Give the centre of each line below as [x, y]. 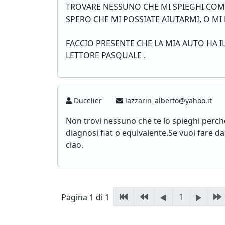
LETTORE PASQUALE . [106, 55]
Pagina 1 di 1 [85, 197]
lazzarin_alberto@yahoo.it [169, 101]
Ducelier [88, 101]
